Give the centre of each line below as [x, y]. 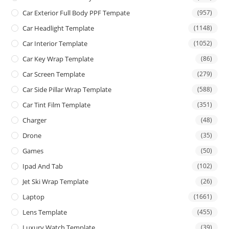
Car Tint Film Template [57, 105]
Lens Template [45, 212]
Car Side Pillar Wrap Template [67, 90]
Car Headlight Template [59, 28]
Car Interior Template [55, 44]
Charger [35, 120]
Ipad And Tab [43, 166]
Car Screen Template [54, 74]
